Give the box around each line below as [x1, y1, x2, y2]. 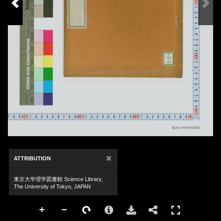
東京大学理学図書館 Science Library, [14, 176, 103, 182]
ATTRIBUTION [14, 155, 51, 161]
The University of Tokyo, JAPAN [14, 184, 91, 189]
